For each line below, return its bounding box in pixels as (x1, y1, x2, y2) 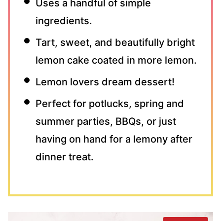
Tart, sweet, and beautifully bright (36, 37, 195, 49)
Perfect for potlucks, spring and (36, 98, 184, 110)
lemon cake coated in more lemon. (36, 54, 197, 67)
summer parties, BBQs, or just (36, 115, 176, 128)
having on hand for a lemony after (36, 133, 192, 146)
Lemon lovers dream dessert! (36, 76, 175, 88)
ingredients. (36, 15, 92, 27)
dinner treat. (36, 151, 94, 163)
